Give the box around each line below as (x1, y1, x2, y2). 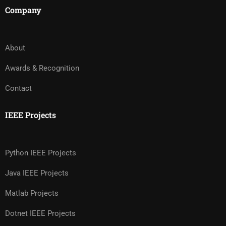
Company (5, 5, 41, 15)
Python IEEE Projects (5, 148, 76, 157)
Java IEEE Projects (5, 168, 69, 178)
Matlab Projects (5, 189, 59, 198)
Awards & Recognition (5, 64, 79, 73)
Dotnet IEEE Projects (5, 209, 76, 218)
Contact (5, 84, 32, 93)
